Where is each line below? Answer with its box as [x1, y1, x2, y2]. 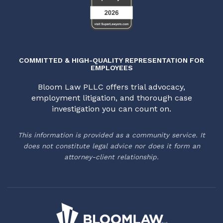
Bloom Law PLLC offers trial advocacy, [38, 82, 185, 92]
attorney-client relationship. [64, 153, 159, 161]
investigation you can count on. [52, 104, 171, 114]
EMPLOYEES [90, 64, 133, 72]
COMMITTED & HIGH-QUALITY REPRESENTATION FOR [19, 56, 204, 65]
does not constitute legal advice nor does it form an [23, 142, 200, 150]
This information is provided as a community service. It [18, 131, 205, 139]
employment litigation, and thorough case [31, 93, 192, 103]
